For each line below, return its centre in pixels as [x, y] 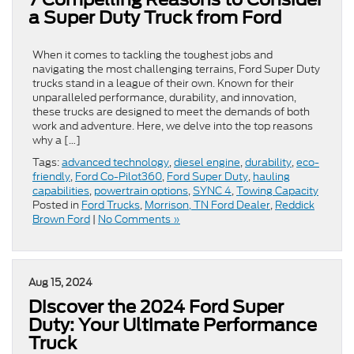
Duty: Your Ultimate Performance [173, 325]
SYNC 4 [212, 191]
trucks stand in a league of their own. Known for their [163, 84]
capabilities [61, 191]
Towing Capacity [277, 191]
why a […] [56, 141]
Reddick [295, 205]
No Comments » [139, 220]
